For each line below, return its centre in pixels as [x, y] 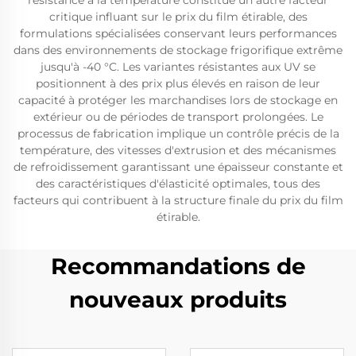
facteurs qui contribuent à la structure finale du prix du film [178, 200]
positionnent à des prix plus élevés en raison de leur [178, 83]
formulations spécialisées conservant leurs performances [178, 33]
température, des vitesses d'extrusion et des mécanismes [178, 150]
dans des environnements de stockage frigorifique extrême [178, 50]
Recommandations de [178, 266]
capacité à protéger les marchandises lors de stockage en [178, 100]
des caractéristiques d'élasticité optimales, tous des [178, 184]
